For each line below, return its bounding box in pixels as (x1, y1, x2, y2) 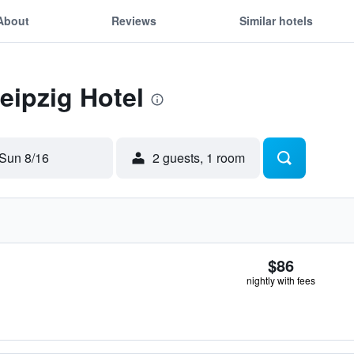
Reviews (111, 12, 157, 28)
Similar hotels (239, 12, 313, 28)
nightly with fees (247, 273, 315, 287)
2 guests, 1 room (153, 149, 245, 167)
